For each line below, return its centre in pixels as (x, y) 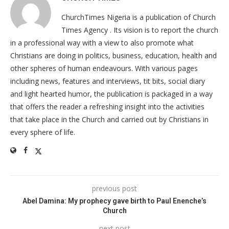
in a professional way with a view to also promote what (102, 43)
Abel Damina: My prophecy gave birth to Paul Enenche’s (114, 201)
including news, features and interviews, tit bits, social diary (108, 81)
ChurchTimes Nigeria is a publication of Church (139, 17)
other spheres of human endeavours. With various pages (104, 68)
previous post (114, 188)
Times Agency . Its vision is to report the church (140, 30)
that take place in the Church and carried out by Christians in (109, 119)
